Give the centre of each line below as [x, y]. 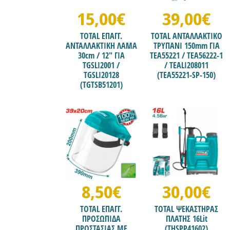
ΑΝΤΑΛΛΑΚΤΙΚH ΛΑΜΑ [101, 46]
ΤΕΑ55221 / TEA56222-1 [187, 56]
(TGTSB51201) [101, 85]
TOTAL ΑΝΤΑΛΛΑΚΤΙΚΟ [186, 36]
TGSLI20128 [101, 75]
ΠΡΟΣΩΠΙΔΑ [101, 218]
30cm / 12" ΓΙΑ [101, 56]
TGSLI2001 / [101, 65]
